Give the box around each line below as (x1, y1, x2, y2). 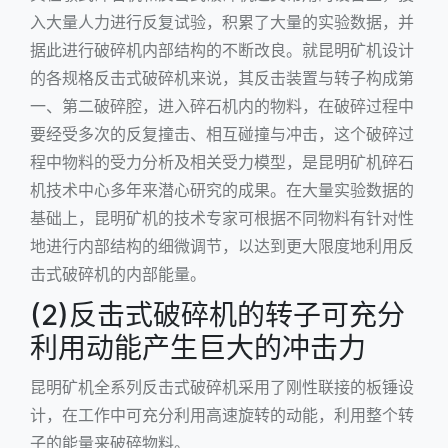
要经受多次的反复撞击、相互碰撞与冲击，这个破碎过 (30, 123, 414, 144)
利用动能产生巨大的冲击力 (30, 330, 366, 365)
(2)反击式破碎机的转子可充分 (30, 297, 405, 332)
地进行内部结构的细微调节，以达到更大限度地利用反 (30, 235, 414, 256)
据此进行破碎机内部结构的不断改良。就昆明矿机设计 (30, 39, 414, 60)
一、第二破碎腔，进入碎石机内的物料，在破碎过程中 (30, 95, 414, 116)
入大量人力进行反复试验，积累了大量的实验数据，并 (30, 11, 414, 32)
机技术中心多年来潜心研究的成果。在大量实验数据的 (30, 179, 414, 200)
